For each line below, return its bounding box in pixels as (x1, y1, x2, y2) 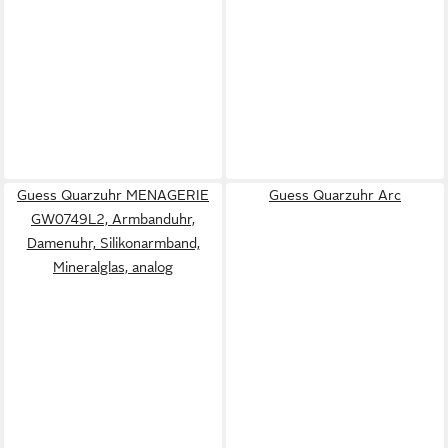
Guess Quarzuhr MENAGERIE (17, 186, 209, 203)
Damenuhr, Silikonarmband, (26, 234, 200, 251)
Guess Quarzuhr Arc (269, 186, 401, 203)
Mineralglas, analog (53, 258, 173, 275)
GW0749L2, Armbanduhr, (31, 210, 195, 227)
